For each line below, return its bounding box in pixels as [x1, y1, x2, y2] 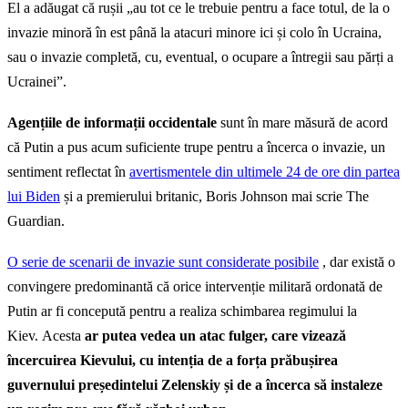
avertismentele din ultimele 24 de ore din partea [129, 164, 400, 180]
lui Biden [7, 189, 60, 205]
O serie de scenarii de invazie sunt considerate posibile [7, 254, 319, 270]
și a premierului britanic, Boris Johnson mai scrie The [60, 189, 369, 205]
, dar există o [319, 254, 395, 270]
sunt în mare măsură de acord [217, 115, 388, 131]
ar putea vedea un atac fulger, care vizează [85, 328, 346, 344]
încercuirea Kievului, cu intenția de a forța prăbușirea [7, 352, 338, 369]
